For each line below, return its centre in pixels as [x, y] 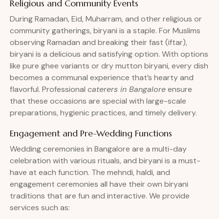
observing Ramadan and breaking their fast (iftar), [99, 43]
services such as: [40, 208]
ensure [179, 89]
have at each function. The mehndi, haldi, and [90, 173]
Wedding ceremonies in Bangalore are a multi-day [98, 149]
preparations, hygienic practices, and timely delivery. [103, 113]
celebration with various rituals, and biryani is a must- [105, 161]
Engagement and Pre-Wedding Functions [91, 133]
